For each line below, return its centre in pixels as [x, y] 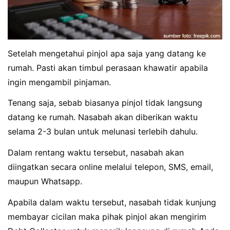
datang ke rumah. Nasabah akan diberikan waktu [103, 117]
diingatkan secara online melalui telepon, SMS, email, [110, 167]
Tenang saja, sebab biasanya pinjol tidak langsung [105, 103]
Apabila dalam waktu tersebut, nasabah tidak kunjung [112, 203]
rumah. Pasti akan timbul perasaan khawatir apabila [108, 68]
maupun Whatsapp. [45, 181]
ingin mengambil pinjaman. [59, 82]
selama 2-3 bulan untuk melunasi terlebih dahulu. [103, 132]
